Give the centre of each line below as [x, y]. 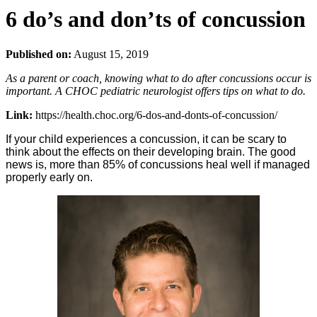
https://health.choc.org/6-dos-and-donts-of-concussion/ [156, 115]
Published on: [39, 54]
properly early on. [49, 177]
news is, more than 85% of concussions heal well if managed [158, 164]
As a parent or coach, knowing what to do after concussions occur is [158, 78]
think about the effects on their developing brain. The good [151, 151]
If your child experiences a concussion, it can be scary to [146, 139]
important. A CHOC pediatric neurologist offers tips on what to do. [156, 91]
